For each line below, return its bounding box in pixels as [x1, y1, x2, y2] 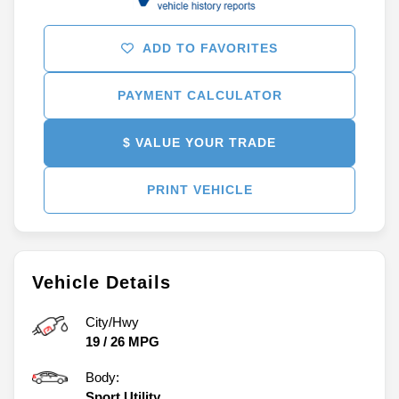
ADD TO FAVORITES [142, 40, 278, 55]
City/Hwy [85, 313, 139, 330]
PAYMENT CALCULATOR [117, 87, 282, 102]
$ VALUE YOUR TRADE [123, 134, 276, 150]
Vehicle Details [32, 272, 171, 292]
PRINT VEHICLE [146, 182, 253, 197]
